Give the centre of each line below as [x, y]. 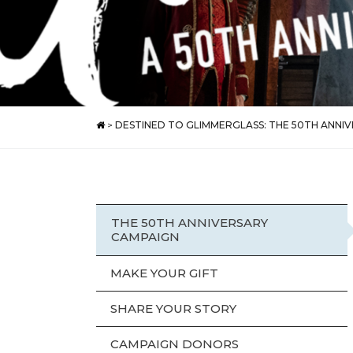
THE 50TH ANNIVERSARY [190, 223]
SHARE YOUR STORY [173, 308]
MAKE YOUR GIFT [164, 273]
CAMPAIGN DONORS [175, 344]
